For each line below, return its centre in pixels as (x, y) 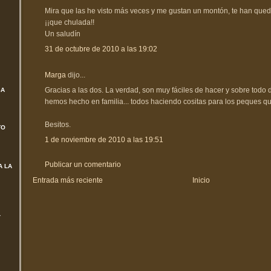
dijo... (76, 75)
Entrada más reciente (68, 180)
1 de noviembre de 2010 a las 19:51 (104, 139)
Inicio (201, 180)
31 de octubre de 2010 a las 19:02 (101, 49)
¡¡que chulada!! (70, 22)
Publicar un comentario (83, 164)
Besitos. (58, 124)
